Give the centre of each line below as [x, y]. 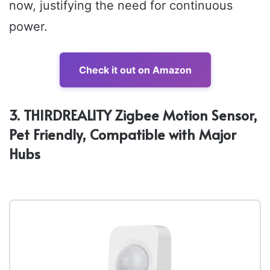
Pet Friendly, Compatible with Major [123, 134]
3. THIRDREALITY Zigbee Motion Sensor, [133, 115]
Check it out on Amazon [135, 70]
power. [28, 27]
